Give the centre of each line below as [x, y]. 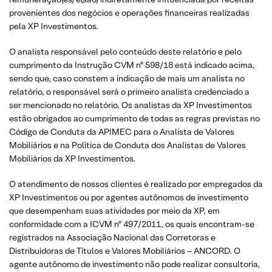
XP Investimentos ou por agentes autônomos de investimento [129, 197]
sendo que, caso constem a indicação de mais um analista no [127, 78]
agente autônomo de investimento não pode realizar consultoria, [134, 264]
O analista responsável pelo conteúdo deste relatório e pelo [125, 51]
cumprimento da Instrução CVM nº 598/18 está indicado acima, [132, 65]
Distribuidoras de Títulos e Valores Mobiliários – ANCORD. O [125, 250]
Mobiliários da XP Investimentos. [72, 158]
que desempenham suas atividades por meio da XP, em [114, 210]
